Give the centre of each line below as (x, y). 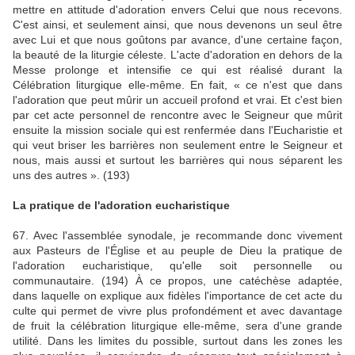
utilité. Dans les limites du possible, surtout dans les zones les (177, 341)
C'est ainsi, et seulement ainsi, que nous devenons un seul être (177, 25)
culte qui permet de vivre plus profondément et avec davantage (177, 311)
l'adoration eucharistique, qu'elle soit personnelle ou (177, 265)
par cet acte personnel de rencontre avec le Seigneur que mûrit (177, 115)
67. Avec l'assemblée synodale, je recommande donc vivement (177, 235)
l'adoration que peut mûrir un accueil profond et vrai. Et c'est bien (177, 100)
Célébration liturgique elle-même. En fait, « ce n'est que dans (177, 85)
